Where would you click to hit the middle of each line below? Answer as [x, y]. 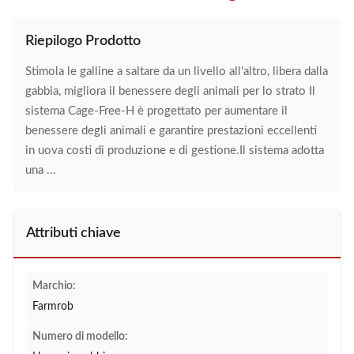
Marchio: [54, 286]
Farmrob [53, 307]
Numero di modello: [80, 337]
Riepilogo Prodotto [83, 41]
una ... [41, 170]
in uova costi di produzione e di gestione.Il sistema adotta [175, 151]
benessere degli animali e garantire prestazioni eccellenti [171, 131]
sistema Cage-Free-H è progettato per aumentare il [156, 111]
